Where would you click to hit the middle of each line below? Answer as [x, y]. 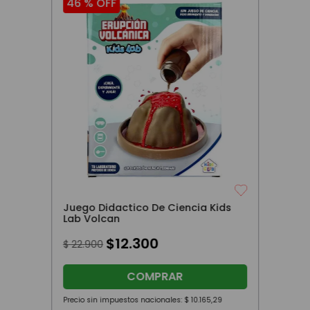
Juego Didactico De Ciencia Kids [147, 208]
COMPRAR [155, 277]
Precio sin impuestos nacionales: [123, 300]
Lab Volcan [91, 219]
